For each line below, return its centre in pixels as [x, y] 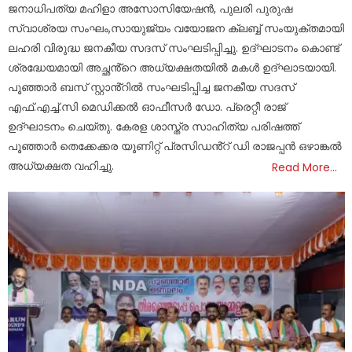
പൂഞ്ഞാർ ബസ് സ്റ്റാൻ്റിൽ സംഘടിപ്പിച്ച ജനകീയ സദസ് [152, 87]
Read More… [305, 167]
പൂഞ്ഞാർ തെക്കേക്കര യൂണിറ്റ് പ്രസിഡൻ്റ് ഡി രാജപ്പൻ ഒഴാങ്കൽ [175, 146]
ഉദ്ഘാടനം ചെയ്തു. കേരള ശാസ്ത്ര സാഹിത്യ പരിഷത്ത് [154, 126]
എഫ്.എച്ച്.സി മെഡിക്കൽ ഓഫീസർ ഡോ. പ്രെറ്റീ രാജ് [147, 106]
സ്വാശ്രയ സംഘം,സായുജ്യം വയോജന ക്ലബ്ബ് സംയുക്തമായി [176, 28]
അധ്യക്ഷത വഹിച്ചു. [61, 165]
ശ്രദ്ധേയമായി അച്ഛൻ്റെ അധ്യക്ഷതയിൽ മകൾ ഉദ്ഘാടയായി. [172, 67]
